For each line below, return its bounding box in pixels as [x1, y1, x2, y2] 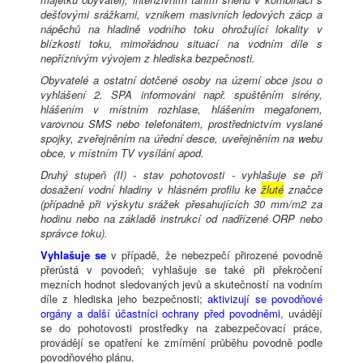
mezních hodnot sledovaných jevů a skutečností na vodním [41, 276, 322, 293]
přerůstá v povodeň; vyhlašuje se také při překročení [41, 262, 322, 278]
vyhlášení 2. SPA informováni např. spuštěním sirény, [41, 87, 322, 103]
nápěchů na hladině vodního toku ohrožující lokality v [41, 21, 322, 37]
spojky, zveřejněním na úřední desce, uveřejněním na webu [41, 130, 322, 147]
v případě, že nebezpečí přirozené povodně [106, 247, 323, 263]
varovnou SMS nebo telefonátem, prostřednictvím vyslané [41, 116, 322, 132]
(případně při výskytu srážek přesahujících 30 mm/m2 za [41, 196, 322, 212]
